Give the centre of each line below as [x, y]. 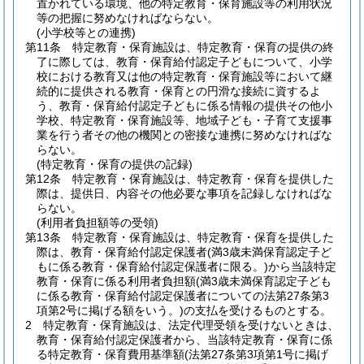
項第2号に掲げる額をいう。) [110, 310]
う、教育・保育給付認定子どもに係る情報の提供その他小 [184, 106]
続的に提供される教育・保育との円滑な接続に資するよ [179, 91]
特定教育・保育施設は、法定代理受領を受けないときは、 [191, 325]
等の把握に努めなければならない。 [128, 18]
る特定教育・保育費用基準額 [110, 354]
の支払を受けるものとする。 [258, 310]
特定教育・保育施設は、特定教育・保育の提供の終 [203, 47]
